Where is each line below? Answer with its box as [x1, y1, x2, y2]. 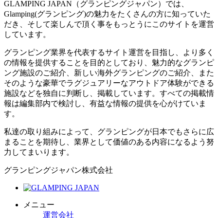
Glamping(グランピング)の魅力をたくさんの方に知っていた [4, 10, 211, 18]
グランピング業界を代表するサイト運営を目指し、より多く [4, 48, 214, 57]
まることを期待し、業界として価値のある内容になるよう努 [4, 138, 214, 146]
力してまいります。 [4, 148, 74, 157]
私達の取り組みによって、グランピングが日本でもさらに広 [4, 127, 214, 136]
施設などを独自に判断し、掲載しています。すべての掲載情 [4, 89, 214, 98]
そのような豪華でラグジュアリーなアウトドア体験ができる [4, 79, 214, 88]
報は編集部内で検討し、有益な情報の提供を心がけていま [4, 99, 206, 108]
